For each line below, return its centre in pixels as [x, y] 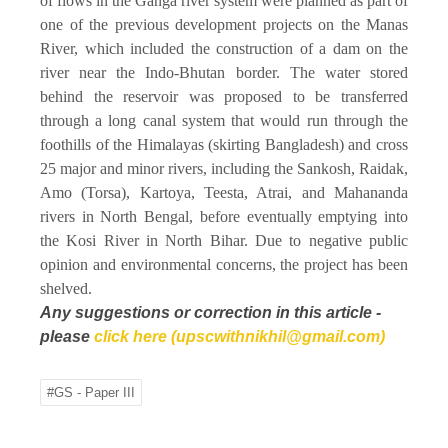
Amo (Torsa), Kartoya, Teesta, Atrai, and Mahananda [224, 192]
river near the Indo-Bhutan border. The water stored [224, 72]
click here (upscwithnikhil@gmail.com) [239, 336]
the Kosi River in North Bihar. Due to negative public [224, 240]
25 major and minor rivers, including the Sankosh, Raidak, [224, 168]
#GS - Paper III [91, 392]
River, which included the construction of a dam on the [224, 48]
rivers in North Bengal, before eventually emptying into [224, 216]
